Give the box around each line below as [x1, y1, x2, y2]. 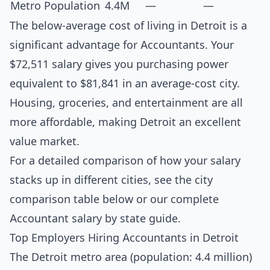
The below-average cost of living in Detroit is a [10, 19, 247, 32]
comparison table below [10, 193, 133, 206]
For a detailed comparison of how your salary [10, 154, 240, 167]
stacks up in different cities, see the [10, 174, 195, 186]
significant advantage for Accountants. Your [10, 39, 234, 51]
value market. [10, 135, 80, 148]
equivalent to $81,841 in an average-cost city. [10, 77, 240, 90]
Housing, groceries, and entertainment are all [10, 96, 243, 109]
